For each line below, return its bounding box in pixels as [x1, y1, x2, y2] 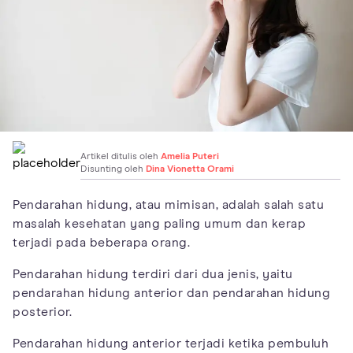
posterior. [13, 305, 72, 318]
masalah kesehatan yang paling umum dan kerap [13, 217, 306, 230]
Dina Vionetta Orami [146, 164, 234, 174]
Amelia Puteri [161, 151, 219, 162]
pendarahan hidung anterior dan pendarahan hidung [13, 286, 330, 299]
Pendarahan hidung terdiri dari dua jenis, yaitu [13, 267, 293, 281]
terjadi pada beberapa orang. [13, 236, 190, 249]
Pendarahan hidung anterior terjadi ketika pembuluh [13, 336, 329, 350]
